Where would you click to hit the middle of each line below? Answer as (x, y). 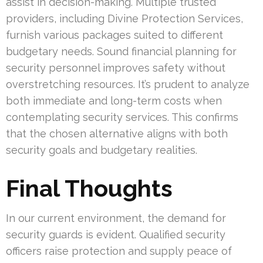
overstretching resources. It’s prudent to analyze (128, 85)
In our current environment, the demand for (116, 218)
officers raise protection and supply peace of (119, 251)
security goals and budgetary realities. (102, 150)
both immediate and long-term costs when (114, 101)
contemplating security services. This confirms (122, 117)
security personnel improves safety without (116, 68)
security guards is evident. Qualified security (116, 235)
